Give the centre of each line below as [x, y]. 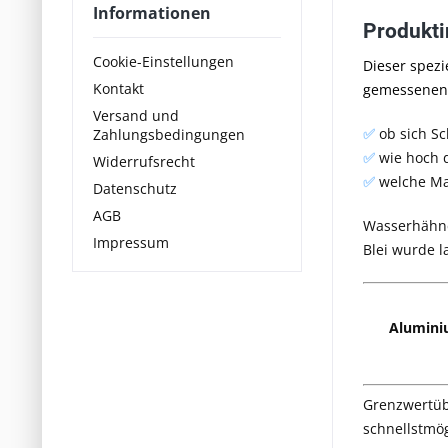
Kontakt [118, 88]
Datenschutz [135, 188]
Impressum [131, 242]
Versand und [136, 115]
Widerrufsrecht [144, 161]
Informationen [152, 13]
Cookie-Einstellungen [163, 61]
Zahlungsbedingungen [169, 134]
